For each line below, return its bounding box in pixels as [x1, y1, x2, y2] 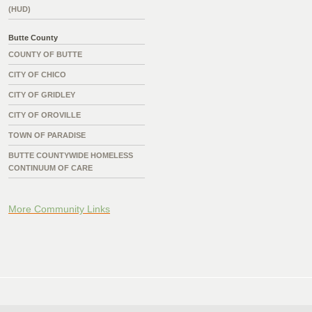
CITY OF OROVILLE [8, 111, 81, 120]
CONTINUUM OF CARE [8, 164, 93, 173]
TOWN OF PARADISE [8, 131, 86, 140]
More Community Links [8, 203, 110, 215]
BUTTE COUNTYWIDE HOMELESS [8, 151, 133, 160]
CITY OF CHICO [8, 70, 66, 79]
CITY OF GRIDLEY [8, 91, 75, 100]
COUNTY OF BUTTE [8, 50, 82, 59]
